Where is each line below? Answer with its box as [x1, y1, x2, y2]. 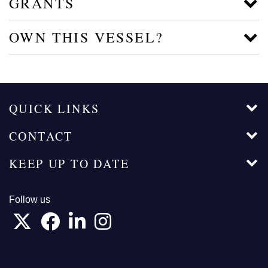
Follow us [9, 194, 50, 205]
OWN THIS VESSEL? [9, 27, 164, 47]
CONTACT [9, 127, 73, 144]
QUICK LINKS [9, 100, 100, 117]
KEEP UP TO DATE [9, 155, 129, 172]
